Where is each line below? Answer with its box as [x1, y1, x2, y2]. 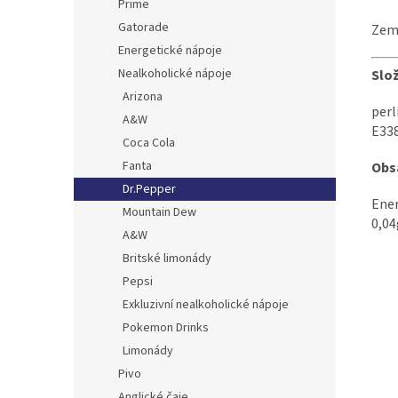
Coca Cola [123, 134, 175, 152]
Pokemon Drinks [123, 319, 209, 337]
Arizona [123, 88, 163, 106]
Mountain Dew [123, 203, 196, 221]
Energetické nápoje [118, 42, 222, 60]
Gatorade [118, 19, 169, 36]
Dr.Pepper [123, 180, 176, 198]
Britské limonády [123, 250, 211, 267]
